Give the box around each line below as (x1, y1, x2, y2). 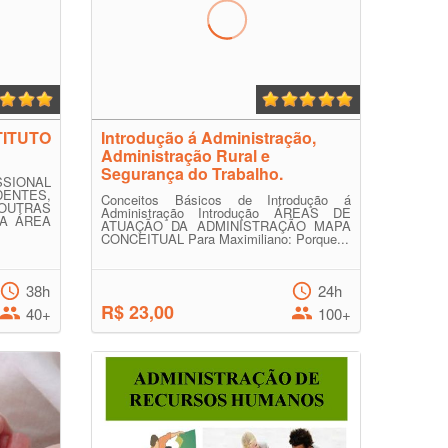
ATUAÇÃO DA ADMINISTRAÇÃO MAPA (101, 216, 351, 235)
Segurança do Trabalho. (101, 162, 283, 185)
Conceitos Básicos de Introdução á (101, 190, 351, 209)
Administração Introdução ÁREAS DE (101, 203, 351, 222)
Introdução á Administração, (101, 126, 316, 149)
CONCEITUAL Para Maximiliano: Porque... (101, 229, 349, 248)
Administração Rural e (101, 144, 270, 167)
